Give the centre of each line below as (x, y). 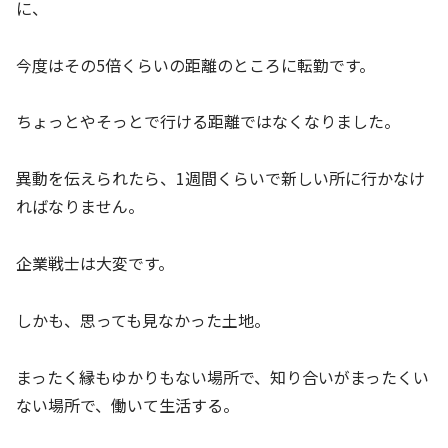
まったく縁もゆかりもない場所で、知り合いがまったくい (222, 376)
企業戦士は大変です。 (95, 263)
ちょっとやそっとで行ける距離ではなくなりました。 (208, 121)
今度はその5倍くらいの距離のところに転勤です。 (195, 64)
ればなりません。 (80, 206)
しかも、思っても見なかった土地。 (143, 319)
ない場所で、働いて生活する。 (127, 404)
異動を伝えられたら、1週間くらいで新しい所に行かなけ (220, 178)
